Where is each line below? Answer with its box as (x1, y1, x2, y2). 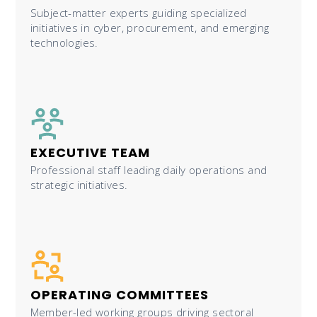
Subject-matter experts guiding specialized (30, 5, 247, 20)
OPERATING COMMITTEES (30, 285, 209, 304)
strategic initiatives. (30, 177, 128, 192)
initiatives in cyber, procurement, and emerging (30, 20, 270, 35)
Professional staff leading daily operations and (30, 162, 267, 177)
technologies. (30, 35, 98, 50)
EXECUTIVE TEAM (30, 143, 150, 161)
